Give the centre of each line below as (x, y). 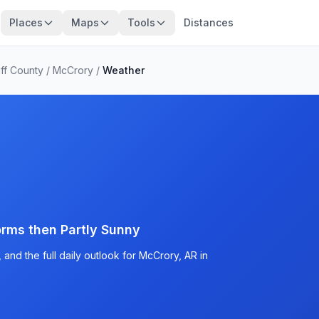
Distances (208, 22)
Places (26, 22)
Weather (124, 70)
